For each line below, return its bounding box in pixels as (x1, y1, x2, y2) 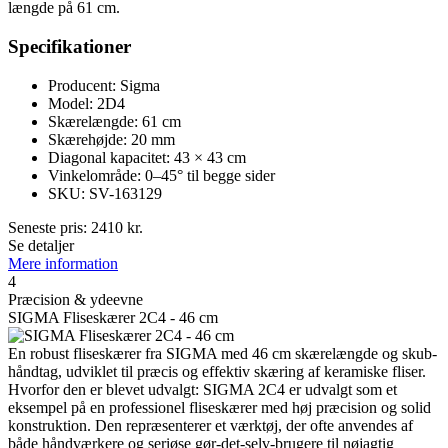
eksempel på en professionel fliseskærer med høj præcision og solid (8, 398, 431, 416)
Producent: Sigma (48, 76, 160, 94)
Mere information (8, 254, 118, 272)
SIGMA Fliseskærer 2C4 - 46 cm (8, 308, 218, 326)
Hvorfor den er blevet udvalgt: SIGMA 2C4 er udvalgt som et (8, 380, 397, 398)
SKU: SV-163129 (48, 184, 162, 202)
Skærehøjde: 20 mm (48, 130, 175, 148)
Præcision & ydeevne (8, 290, 143, 308)
